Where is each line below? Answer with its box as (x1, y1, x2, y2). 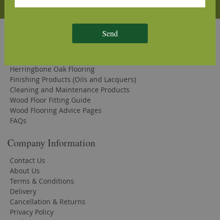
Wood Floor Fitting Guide (10, 95, 91, 105)
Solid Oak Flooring (10, 44, 69, 54)
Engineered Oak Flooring (10, 54, 91, 64)
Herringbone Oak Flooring (10, 64, 95, 74)
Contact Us (10, 156, 45, 165)
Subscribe (96, 1, 124, 11)
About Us (10, 166, 40, 176)
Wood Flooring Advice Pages (10, 106, 102, 115)
